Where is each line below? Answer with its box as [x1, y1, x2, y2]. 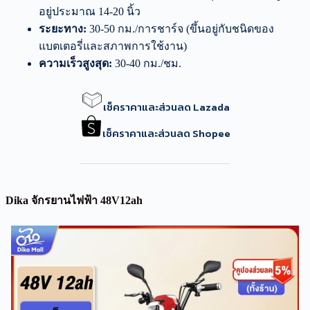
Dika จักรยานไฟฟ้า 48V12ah [6, 194, 143, 206]
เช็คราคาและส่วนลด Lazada [102, 98, 230, 115]
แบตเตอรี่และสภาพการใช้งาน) [39, 39, 187, 52]
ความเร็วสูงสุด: [39, 57, 112, 69]
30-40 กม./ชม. [112, 57, 181, 69]
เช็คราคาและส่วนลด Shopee [102, 125, 230, 141]
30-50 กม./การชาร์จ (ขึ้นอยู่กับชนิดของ [86, 22, 274, 35]
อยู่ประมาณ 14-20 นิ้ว [39, 5, 140, 17]
